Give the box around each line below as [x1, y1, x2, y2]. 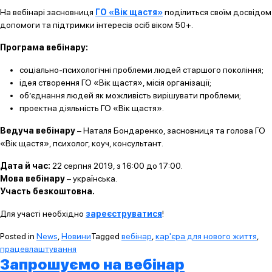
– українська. [65, 174, 117, 183]
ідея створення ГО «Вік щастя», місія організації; [19, 78, 211, 87]
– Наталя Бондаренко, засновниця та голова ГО [75, 126, 265, 135]
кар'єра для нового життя [155, 231, 257, 241]
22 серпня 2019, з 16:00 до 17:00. [50, 161, 183, 171]
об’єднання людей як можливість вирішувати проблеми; [19, 90, 241, 100]
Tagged [91, 231, 121, 241]
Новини [61, 231, 91, 241]
